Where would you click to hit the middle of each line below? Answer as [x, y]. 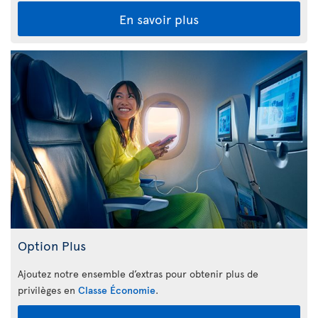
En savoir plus [159, 19]
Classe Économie [117, 290]
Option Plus [52, 245]
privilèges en [48, 290]
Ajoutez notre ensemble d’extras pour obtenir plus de [138, 273]
